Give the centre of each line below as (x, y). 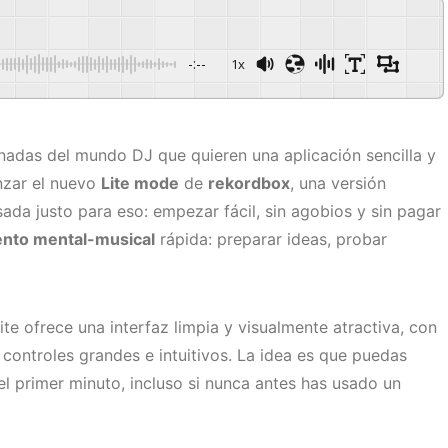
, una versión (338, 183)
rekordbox (249, 183)
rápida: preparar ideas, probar (271, 239)
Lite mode (140, 183)
